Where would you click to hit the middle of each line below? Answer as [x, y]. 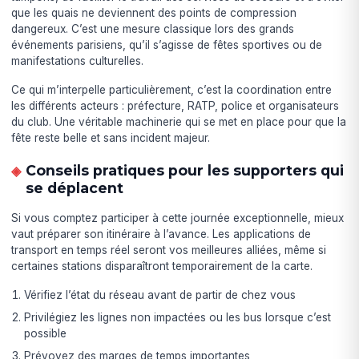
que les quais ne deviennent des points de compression [154, 13]
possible [46, 334]
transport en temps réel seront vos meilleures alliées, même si [169, 250]
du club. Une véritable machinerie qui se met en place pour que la [179, 122]
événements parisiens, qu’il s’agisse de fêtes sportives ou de [167, 45]
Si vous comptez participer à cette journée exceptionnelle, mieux [178, 218]
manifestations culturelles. [78, 61]
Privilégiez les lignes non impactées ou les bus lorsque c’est [178, 318]
